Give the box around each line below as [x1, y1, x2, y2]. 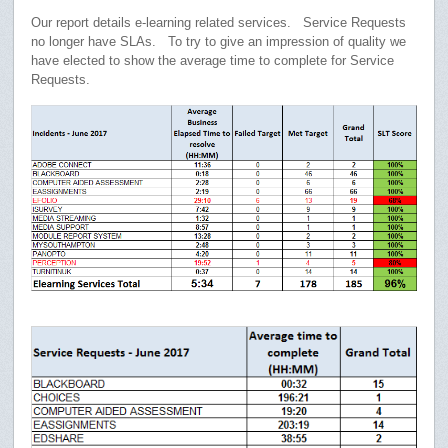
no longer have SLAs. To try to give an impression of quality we [31, 34, 407, 50]
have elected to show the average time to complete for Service [31, 53, 395, 69]
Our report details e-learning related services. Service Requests [31, 15, 407, 31]
